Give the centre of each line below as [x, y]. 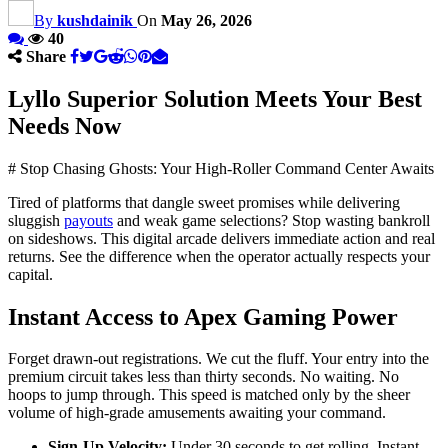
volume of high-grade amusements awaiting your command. [197, 413]
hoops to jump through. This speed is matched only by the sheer [209, 395]
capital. [30, 274]
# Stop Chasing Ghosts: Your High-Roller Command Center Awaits [221, 168]
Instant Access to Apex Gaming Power [203, 316]
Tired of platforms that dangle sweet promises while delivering [204, 202]
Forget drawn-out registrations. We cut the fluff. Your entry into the [218, 359]
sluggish [36, 220]
